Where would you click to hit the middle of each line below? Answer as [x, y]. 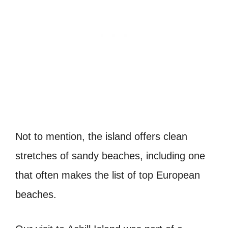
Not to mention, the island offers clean [101, 137]
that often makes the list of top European [108, 175]
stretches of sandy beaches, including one [110, 156]
